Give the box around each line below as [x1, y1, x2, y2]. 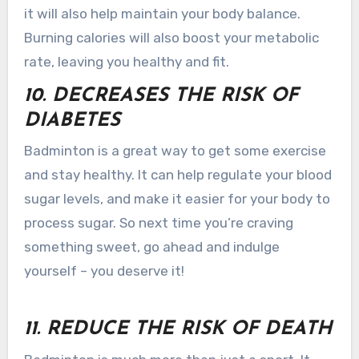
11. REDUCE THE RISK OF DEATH [23, 320, 332, 340]
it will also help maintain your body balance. [23, 6, 301, 22]
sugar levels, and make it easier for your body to [23, 191, 330, 208]
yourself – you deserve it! [23, 263, 184, 280]
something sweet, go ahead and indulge [23, 239, 280, 256]
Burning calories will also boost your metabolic [23, 30, 319, 46]
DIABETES [23, 111, 120, 131]
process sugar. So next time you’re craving [23, 215, 293, 232]
